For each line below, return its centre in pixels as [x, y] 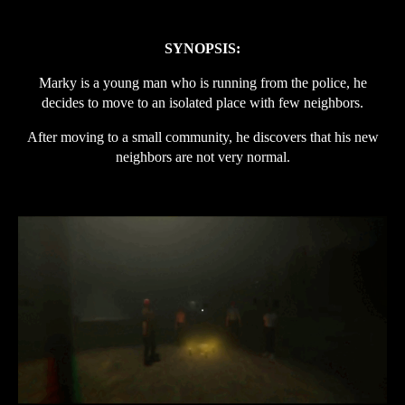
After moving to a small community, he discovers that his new [202, 137]
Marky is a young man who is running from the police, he [202, 83]
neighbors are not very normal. [202, 157]
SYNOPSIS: [202, 49]
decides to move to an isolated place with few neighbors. [202, 103]
